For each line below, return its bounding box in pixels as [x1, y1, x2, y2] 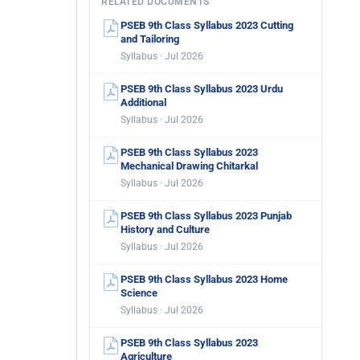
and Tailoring [121, 33, 179, 45]
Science [121, 287, 157, 299]
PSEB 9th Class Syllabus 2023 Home [121, 273, 288, 285]
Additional [121, 96, 166, 108]
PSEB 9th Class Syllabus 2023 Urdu [121, 83, 283, 95]
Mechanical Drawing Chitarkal [121, 160, 258, 172]
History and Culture [121, 223, 210, 235]
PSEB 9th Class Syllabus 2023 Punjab [121, 210, 292, 222]
